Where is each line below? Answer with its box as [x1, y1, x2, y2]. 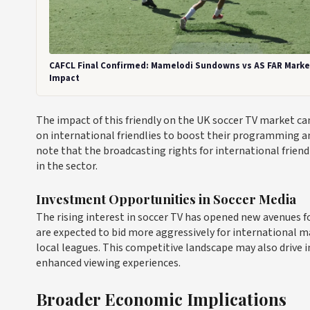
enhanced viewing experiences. [36, 255, 181, 271]
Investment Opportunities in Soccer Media [36, 190, 296, 208]
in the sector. [36, 158, 98, 174]
